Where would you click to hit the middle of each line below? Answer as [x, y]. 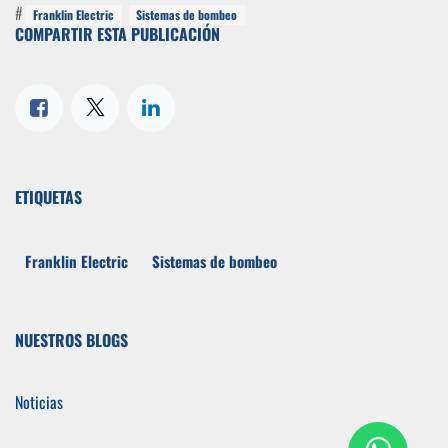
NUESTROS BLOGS [71, 339]
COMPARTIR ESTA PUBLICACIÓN [117, 34]
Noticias [39, 401]
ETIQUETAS [48, 197]
